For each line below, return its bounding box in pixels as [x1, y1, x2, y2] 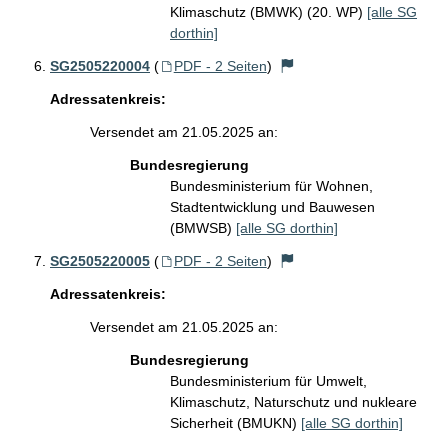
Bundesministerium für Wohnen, [170, 178, 373, 195]
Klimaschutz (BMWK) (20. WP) [170, 4, 367, 21]
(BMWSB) [170, 220, 236, 237]
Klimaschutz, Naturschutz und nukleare [170, 394, 417, 411]
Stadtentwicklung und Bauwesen [170, 199, 375, 216]
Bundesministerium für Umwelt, [170, 373, 367, 390]
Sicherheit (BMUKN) [170, 415, 301, 432]
